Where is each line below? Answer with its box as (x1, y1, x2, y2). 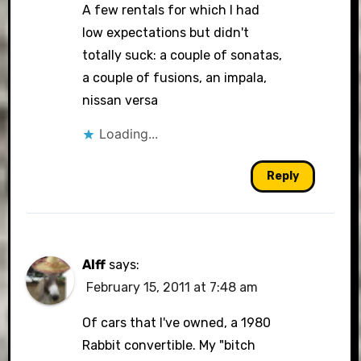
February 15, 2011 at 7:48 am (86, 280, 259, 295)
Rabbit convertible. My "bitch (82, 338, 256, 353)
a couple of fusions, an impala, (82, 70, 268, 85)
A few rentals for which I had (82, 2, 260, 18)
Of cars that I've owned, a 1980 (82, 315, 272, 330)
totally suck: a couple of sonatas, (82, 48, 283, 63)
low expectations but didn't (82, 25, 250, 40)
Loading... (99, 126, 159, 142)
